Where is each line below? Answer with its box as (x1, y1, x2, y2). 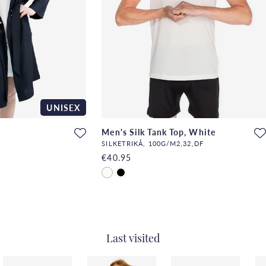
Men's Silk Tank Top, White (102, 125, 216, 138)
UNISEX (46, 101, 81, 113)
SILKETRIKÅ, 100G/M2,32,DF (102, 138, 204, 148)
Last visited (106, 233, 160, 245)
